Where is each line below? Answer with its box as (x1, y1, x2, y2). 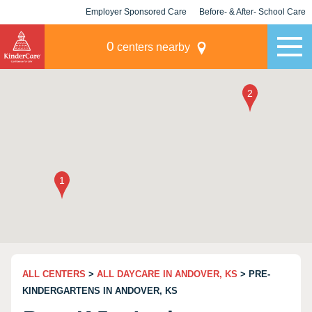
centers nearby (114, 41, 190, 53)
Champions (230, 31, 275, 41)
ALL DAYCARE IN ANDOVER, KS (97, 269, 237, 279)
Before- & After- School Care (199, 7, 306, 17)
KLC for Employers (98, 31, 174, 41)
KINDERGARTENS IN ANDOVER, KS (22, 286, 178, 296)
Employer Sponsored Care (86, 7, 187, 17)
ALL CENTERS (22, 269, 86, 279)
